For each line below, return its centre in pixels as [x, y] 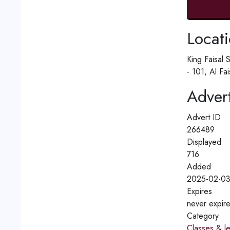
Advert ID [204, 117]
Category [203, 216]
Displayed [204, 142]
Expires [199, 191]
